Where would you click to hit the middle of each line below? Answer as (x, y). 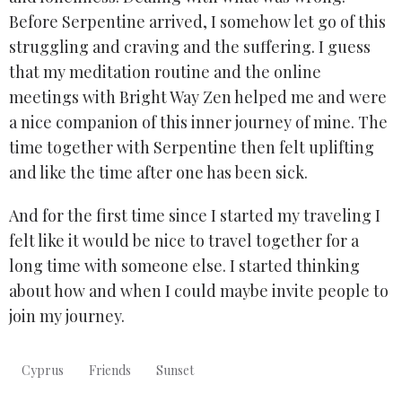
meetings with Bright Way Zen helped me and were (198, 97)
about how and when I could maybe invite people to (199, 291)
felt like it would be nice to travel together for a (184, 241)
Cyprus (43, 371)
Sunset (175, 371)
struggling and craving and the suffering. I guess (190, 47)
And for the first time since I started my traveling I (195, 216)
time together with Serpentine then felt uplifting (192, 148)
